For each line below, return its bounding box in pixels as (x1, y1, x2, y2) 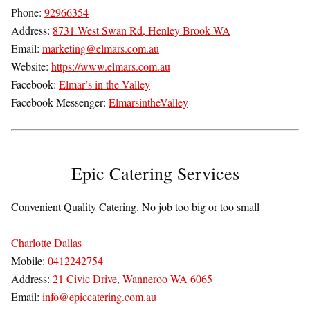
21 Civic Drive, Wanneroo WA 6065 (53, 271, 212, 286)
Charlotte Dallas (11, 235, 82, 250)
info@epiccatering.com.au (42, 289, 156, 304)
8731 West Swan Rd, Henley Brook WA (53, 23, 230, 38)
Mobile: (11, 253, 48, 268)
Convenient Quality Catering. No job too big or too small (11, 199, 259, 215)
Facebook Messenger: (11, 95, 109, 110)
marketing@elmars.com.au (42, 41, 159, 56)
